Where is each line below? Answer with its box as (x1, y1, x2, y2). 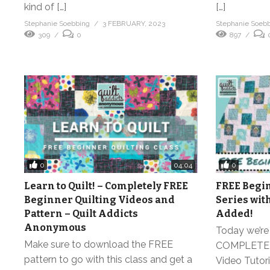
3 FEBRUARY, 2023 (102, 19, 165, 28)
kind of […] (24, 1, 66, 13)
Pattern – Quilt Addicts (24, 208, 138, 220)
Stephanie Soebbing (24, 19, 90, 28)
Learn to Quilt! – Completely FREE (24, 180, 188, 192)
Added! (215, 208, 253, 220)
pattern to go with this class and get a (24, 254, 192, 266)
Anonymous (24, 222, 86, 234)
